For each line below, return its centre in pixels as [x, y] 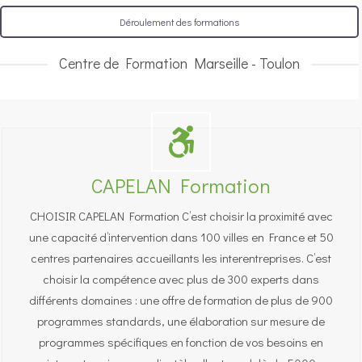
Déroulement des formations [179, 21]
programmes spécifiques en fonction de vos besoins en [181, 342]
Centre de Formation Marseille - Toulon [179, 63]
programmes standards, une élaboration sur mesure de [181, 321]
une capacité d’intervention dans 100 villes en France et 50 [181, 237]
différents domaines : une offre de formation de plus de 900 [181, 300]
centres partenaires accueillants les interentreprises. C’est [181, 258]
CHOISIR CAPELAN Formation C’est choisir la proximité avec [181, 216]
